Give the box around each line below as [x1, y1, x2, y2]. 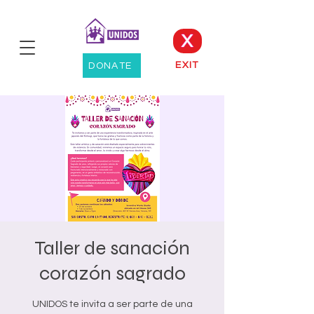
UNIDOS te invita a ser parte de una [32, 299, 193, 309]
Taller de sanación [34, 236, 190, 260]
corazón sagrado [39, 261, 186, 285]
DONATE [88, 60, 132, 71]
